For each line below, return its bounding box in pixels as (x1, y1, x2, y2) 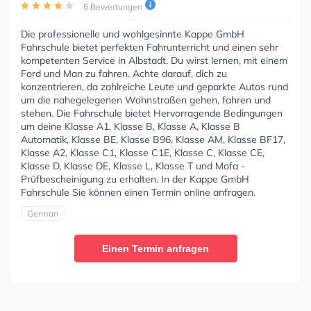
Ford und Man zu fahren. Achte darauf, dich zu (21, 67, 227, 80)
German (27, 208, 58, 219)
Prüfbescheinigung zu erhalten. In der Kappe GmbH (21, 172, 249, 185)
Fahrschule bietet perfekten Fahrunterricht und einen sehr (21, 40, 278, 53)
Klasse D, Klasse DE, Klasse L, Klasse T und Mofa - (21, 159, 245, 172)
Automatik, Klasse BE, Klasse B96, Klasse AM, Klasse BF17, (21, 133, 285, 146)
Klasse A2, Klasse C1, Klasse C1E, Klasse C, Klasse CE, (21, 146, 264, 159)
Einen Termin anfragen (102, 242, 209, 254)
